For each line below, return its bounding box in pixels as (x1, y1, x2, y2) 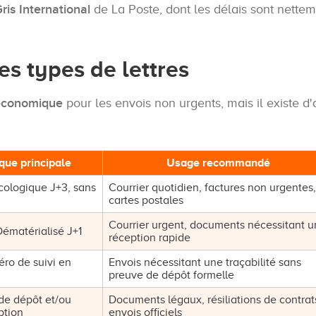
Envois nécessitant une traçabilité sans (109, 256, 301, 269)
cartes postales (109, 194, 183, 207)
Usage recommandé (166, 157, 270, 170)
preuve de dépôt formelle (109, 269, 234, 282)
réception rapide (109, 231, 190, 245)
